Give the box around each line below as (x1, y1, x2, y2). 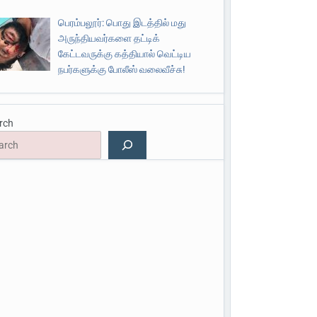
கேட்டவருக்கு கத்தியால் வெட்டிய (57, 48, 191, 60)
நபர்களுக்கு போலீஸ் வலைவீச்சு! (57, 64, 185, 76)
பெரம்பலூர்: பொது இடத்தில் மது (57, 17, 186, 29)
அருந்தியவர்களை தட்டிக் (57, 33, 160, 45)
